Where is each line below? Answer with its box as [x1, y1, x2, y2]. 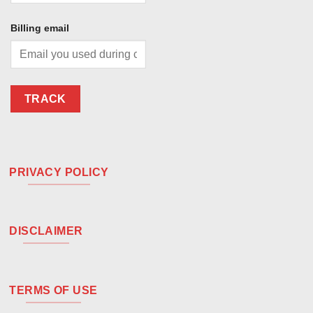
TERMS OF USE [9, 284, 98, 296]
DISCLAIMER [9, 225, 83, 238]
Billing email [10, 22, 69, 34]
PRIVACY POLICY [9, 166, 109, 178]
